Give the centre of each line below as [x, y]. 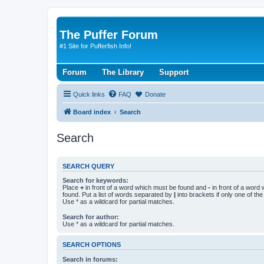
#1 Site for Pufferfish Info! [95, 46]
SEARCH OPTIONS [92, 245]
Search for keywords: [95, 180]
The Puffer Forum [109, 35]
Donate [155, 94]
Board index [92, 112]
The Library [123, 72]
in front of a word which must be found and [146, 187]
